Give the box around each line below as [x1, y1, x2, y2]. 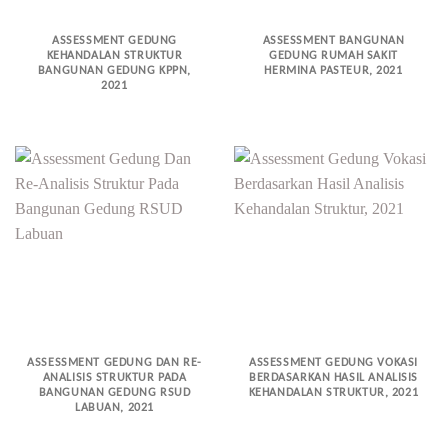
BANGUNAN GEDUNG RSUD [38, 386, 191, 399]
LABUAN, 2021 [75, 401, 154, 414]
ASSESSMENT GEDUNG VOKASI [249, 356, 418, 369]
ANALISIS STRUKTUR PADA [42, 371, 187, 384]
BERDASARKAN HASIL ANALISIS [248, 371, 419, 384]
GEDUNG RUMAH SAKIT [269, 50, 398, 63]
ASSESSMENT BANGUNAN [262, 35, 405, 48]
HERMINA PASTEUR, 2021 [264, 65, 403, 78]
